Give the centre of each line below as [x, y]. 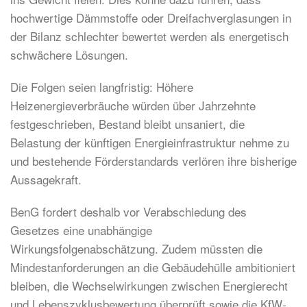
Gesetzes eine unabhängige [81, 230]
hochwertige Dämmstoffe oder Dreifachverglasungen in [151, 18]
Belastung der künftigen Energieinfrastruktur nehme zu [150, 143]
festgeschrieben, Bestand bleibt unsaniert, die [127, 124]
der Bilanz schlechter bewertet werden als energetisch [149, 36]
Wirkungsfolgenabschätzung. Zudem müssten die [136, 249]
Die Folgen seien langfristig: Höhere [102, 87]
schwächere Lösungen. [69, 55]
